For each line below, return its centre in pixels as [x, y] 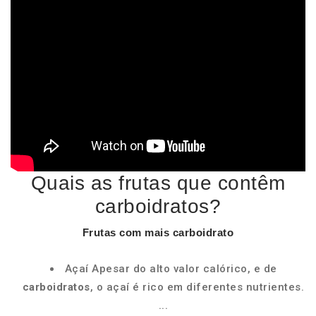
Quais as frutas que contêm [158, 183]
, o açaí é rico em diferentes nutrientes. [197, 287]
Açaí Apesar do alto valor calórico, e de [171, 269]
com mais [144, 232]
